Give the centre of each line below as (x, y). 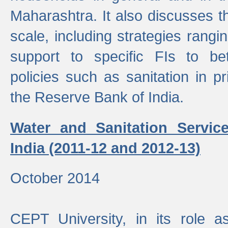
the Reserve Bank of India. (97, 97)
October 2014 (55, 178)
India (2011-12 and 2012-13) (105, 148)
